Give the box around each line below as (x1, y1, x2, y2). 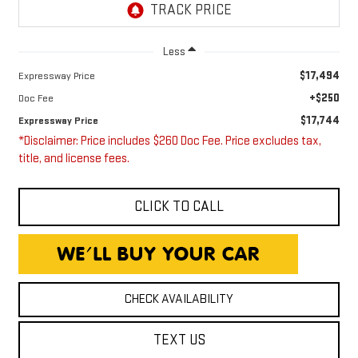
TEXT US (153, 332, 205, 349)
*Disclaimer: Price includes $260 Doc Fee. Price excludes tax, (18, 133, 321, 149)
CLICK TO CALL (134, 198, 224, 216)
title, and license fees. (18, 151, 129, 167)
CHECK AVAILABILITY (125, 292, 233, 308)
